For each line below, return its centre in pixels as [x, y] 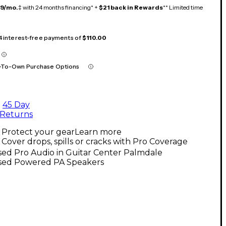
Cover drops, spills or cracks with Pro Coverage [95, 141]
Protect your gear [38, 132]
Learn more [98, 132]
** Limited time [183, 7]
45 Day [16, 104]
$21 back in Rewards [131, 7]
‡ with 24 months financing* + [59, 7]
